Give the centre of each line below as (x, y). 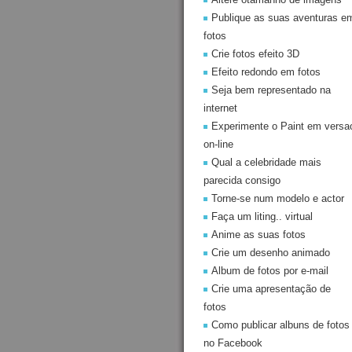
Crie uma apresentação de (271, 289)
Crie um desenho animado (271, 253)
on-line (218, 144)
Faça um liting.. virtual (262, 216)
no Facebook (233, 343)
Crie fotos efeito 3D (255, 54)
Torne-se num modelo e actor (278, 198)
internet (220, 108)
